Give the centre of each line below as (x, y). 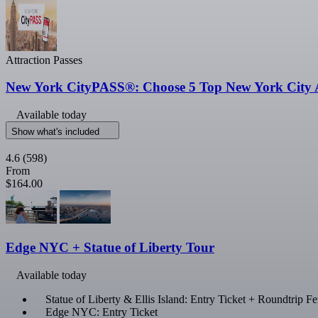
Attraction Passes (44, 60)
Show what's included (57, 132)
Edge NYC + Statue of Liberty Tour (110, 247)
